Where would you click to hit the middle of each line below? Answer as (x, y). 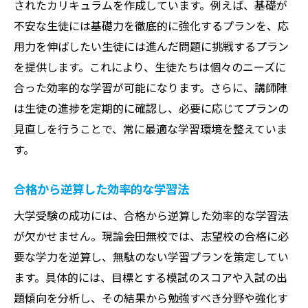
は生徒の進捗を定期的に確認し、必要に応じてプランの (151, 108)
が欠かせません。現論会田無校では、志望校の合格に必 (151, 235)
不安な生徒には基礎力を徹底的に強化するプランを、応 (151, 25)
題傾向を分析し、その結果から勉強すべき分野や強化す (151, 297)
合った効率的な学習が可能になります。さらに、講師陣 (151, 87)
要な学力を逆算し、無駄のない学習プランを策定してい (151, 256)
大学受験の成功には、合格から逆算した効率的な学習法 (151, 215)
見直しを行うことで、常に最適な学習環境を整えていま (151, 128)
